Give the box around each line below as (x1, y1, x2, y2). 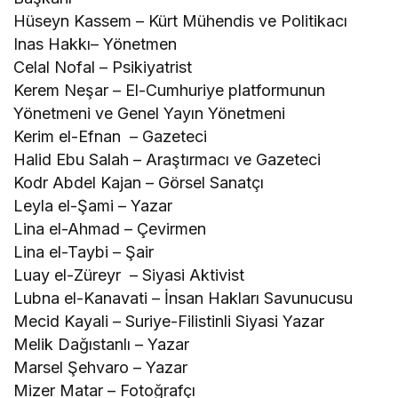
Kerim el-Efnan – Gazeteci (13, 126, 208, 146)
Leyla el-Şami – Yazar (13, 195, 173, 215)
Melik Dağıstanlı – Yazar (13, 334, 190, 354)
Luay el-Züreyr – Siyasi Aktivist (13, 265, 245, 284)
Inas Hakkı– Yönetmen (13, 34, 178, 53)
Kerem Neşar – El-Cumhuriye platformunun (13, 80, 326, 99)
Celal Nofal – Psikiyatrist (13, 57, 193, 76)
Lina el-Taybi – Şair (13, 242, 155, 261)
